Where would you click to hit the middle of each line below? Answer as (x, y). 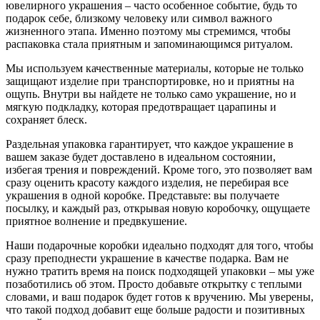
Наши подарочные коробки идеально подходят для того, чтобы (160, 245)
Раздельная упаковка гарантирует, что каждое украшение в (150, 144)
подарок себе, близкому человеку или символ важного (139, 18)
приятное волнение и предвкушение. (96, 221)
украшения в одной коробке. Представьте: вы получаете (142, 195)
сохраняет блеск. (46, 119)
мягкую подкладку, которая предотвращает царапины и (141, 106)
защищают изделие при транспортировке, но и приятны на (150, 81)
